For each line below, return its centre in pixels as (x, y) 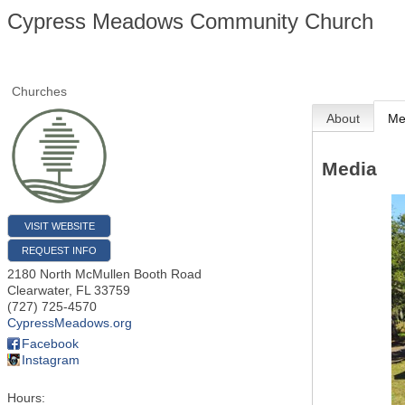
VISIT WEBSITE (59, 226)
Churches (39, 91)
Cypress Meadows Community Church (190, 21)
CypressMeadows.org (70, 323)
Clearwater (38, 290)
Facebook (50, 344)
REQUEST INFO (59, 250)
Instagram (51, 360)
